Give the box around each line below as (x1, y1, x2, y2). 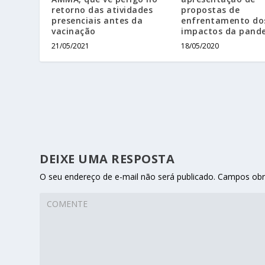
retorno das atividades (51, 4, 153, 16)
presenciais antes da (51, 15, 143, 27)
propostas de (181, 4, 240, 16)
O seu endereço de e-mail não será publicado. (40, 171, 216, 183)
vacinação (51, 25, 99, 37)
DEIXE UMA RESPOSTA (40, 151, 175, 167)
